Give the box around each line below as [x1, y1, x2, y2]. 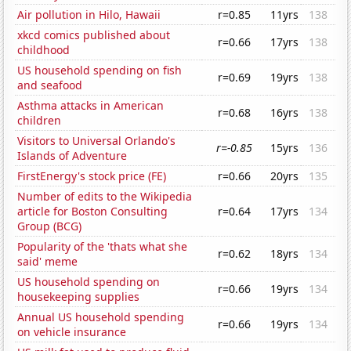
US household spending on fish [17, 63, 183, 78]
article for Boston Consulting [17, 204, 168, 219]
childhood [17, 42, 71, 58]
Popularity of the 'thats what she [17, 239, 188, 255]
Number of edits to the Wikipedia [17, 189, 193, 204]
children [17, 113, 62, 128]
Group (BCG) [17, 219, 82, 234]
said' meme [17, 254, 78, 270]
